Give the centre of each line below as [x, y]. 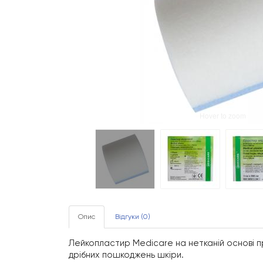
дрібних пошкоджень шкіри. [126, 255]
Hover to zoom [223, 116]
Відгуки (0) [133, 217]
